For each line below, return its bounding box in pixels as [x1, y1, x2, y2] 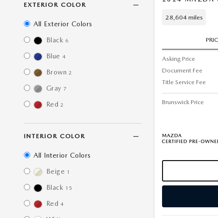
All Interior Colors [34, 151, 91, 159]
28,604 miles [165, 13, 203, 21]
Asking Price [162, 54, 195, 62]
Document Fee [162, 66, 202, 74]
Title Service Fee [162, 78, 206, 86]
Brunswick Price [162, 98, 204, 106]
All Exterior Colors [34, 20, 92, 28]
